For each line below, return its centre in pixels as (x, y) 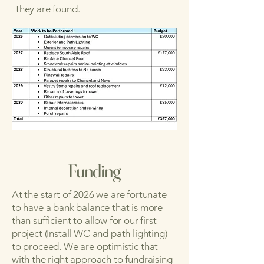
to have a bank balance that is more (88, 207)
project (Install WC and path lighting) (90, 233)
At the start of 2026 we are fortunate (89, 194)
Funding (94, 171)
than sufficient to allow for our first (84, 220)
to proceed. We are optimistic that (85, 246)
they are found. (48, 9)
